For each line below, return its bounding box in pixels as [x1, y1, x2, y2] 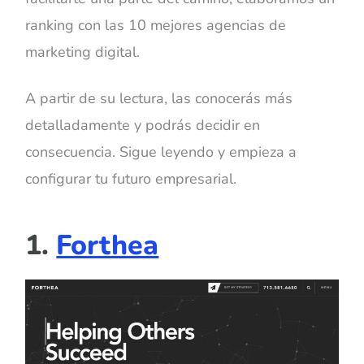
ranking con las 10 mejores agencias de [25, 15, 287, 36]
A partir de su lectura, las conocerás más [25, 88, 293, 108]
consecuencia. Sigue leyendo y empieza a [25, 141, 297, 162]
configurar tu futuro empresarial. [25, 168, 237, 188]
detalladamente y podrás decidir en [25, 115, 261, 135]
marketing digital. [25, 42, 141, 63]
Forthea [56, 227, 159, 265]
